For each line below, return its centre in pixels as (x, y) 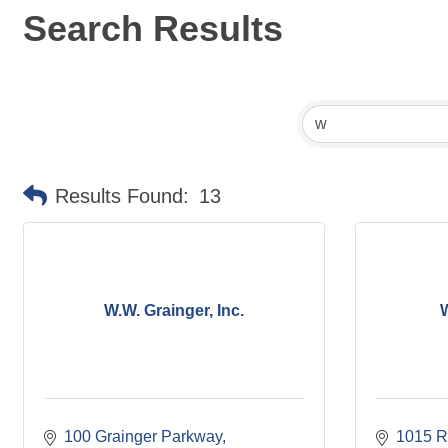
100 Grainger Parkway (143, 436)
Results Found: (122, 196)
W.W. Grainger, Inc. (174, 310)
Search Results (153, 28)
